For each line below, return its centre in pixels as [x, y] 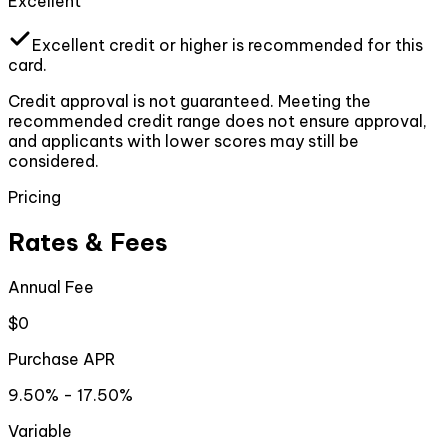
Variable [40, 431]
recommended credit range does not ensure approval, [217, 121]
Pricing [34, 197]
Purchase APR [61, 359]
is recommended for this [327, 45]
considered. [53, 161]
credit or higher [166, 45]
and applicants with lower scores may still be [183, 141]
